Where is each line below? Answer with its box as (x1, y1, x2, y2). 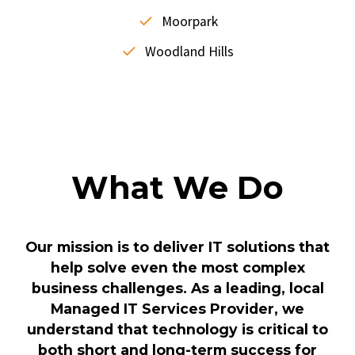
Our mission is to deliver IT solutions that (25, 238, 330, 255)
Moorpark (161, 12, 218, 30)
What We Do (71, 167, 284, 207)
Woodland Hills (145, 42, 234, 60)
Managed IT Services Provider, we (51, 300, 304, 317)
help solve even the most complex (50, 258, 305, 276)
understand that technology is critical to (27, 320, 328, 338)
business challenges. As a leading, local (31, 279, 324, 296)
